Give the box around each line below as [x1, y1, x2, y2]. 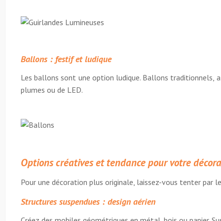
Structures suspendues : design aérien [21, 196, 155, 207]
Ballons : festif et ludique [21, 53, 111, 65]
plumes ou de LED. [21, 85, 83, 95]
